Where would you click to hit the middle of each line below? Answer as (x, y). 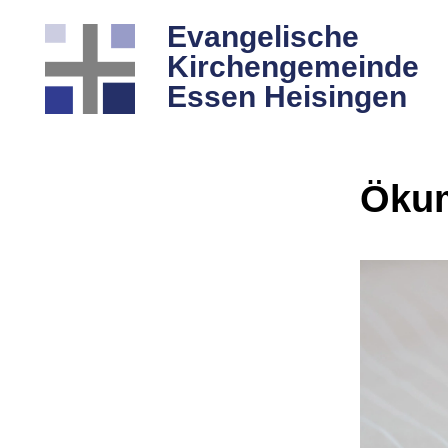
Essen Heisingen (286, 96)
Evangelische (262, 36)
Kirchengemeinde (292, 66)
